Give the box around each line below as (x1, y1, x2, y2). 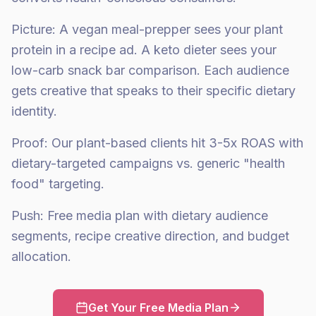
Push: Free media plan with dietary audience (11, 208, 268, 223)
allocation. (11, 249, 71, 264)
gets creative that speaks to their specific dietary (11, 83, 296, 98)
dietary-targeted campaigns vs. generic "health (11, 156, 285, 171)
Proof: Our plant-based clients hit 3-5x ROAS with (11, 135, 303, 150)
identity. (11, 104, 57, 119)
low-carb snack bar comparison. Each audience (11, 63, 289, 78)
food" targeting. (11, 176, 104, 191)
